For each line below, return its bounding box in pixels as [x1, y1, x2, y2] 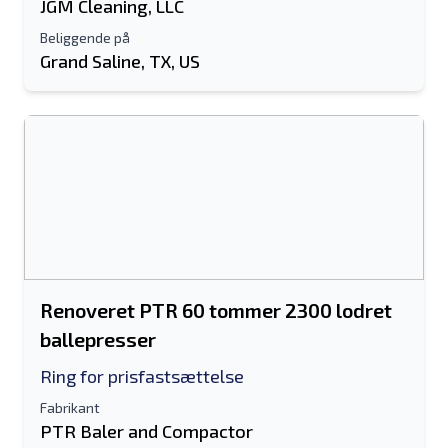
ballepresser [40, 327, 156, 351]
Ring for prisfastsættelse [40, 365, 244, 387]
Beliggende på [40, 29, 130, 46]
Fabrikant [40, 399, 100, 416]
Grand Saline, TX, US [40, 50, 200, 72]
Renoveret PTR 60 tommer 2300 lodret [40, 298, 392, 322]
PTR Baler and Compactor [40, 420, 253, 442]
